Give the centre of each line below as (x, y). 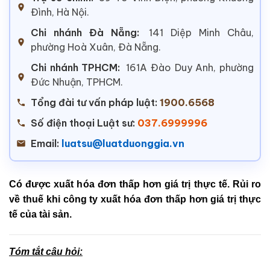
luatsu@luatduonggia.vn (123, 143)
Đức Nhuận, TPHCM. (77, 82)
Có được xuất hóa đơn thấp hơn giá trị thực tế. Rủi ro (135, 184)
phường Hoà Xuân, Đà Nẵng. (96, 47)
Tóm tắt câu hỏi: (46, 251)
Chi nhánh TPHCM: (76, 67)
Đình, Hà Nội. (60, 12)
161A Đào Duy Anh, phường (190, 67)
